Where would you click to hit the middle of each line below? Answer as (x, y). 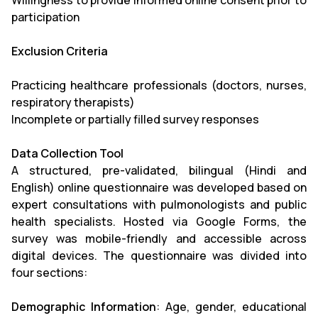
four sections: (49, 273)
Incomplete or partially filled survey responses (135, 119)
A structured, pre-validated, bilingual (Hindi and (159, 170)
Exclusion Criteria (60, 51)
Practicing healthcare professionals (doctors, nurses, (159, 85)
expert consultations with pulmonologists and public (159, 204)
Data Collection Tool (67, 153)
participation (45, 17)
